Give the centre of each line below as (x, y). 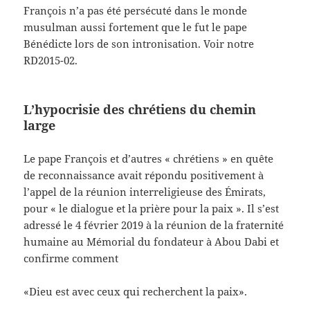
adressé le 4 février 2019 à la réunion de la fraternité (154, 225)
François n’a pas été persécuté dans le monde (136, 10)
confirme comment (71, 258)
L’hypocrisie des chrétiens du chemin (140, 109)
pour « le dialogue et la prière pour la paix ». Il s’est (152, 208)
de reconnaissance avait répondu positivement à (144, 175)
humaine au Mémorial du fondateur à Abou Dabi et (152, 241)
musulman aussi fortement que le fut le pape (136, 27)
